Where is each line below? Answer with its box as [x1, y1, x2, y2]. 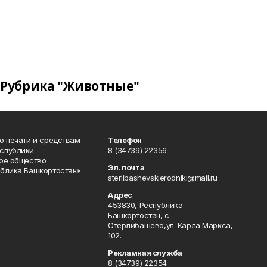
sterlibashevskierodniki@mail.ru [107, 173, 218, 182]
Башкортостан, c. [107, 210, 171, 220]
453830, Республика [107, 200, 183, 210]
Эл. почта [107, 163, 145, 172]
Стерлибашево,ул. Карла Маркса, [107, 221, 233, 230]
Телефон [107, 135, 142, 145]
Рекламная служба [107, 248, 182, 257]
